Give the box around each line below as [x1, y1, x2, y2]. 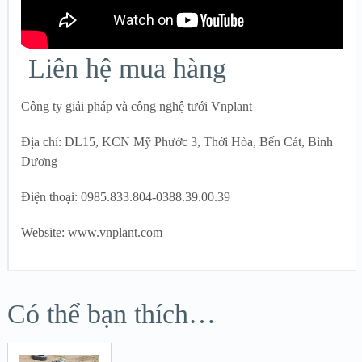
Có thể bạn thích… [6, 299, 216, 330]
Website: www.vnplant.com [21, 225, 162, 240]
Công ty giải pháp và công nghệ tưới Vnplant [21, 99, 252, 114]
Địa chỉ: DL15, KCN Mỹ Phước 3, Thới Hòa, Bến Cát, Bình [21, 135, 333, 149]
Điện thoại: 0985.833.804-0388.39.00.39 [21, 190, 230, 204]
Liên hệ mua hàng [21, 53, 226, 84]
